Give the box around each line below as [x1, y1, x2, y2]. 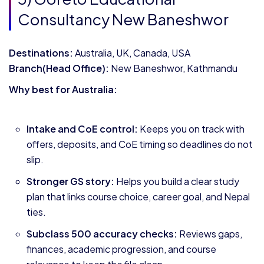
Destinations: [9, 47, 73, 59]
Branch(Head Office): [9, 62, 109, 74]
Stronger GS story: [27, 175, 114, 187]
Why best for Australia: [9, 83, 117, 95]
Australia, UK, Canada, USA [73, 47, 190, 59]
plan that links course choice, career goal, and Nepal [27, 190, 250, 203]
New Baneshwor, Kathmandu [109, 62, 237, 74]
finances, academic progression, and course [27, 243, 216, 255]
